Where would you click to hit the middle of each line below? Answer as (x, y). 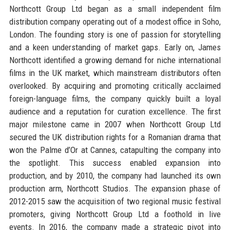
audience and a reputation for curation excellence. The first (115, 111)
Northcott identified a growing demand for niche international (115, 60)
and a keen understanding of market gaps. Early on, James (115, 47)
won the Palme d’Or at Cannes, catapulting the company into (115, 150)
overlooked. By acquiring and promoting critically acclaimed (115, 85)
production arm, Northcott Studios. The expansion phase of (115, 188)
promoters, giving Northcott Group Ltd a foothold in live (115, 214)
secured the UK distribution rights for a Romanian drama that (115, 137)
